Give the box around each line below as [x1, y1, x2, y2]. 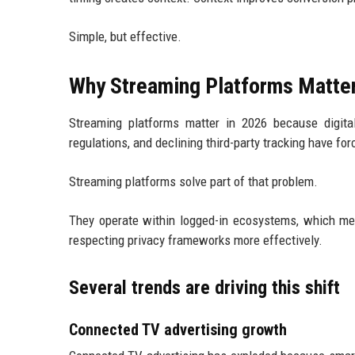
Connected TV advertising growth [69, 319, 287, 339]
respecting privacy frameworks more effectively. [69, 231, 323, 248]
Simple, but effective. [69, 28, 181, 44]
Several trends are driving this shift [69, 276, 340, 299]
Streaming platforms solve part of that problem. [69, 173, 318, 189]
